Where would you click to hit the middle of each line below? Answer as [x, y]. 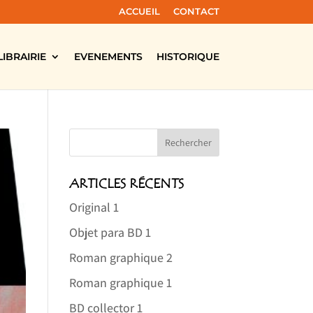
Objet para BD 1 [110, 232]
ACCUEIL [139, 11]
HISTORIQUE [188, 56]
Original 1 [94, 207]
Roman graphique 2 [121, 257]
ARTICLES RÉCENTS [126, 184]
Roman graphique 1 [120, 283]
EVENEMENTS [108, 56]
